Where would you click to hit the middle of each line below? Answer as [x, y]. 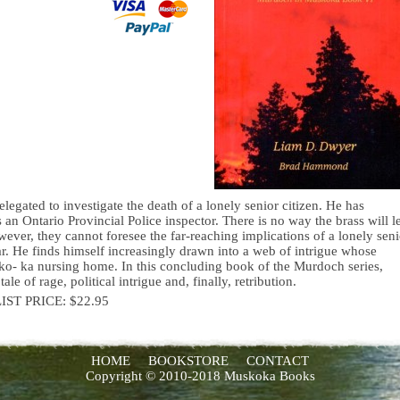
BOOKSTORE [188, 361]
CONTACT [278, 361]
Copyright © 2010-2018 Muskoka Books [200, 376]
